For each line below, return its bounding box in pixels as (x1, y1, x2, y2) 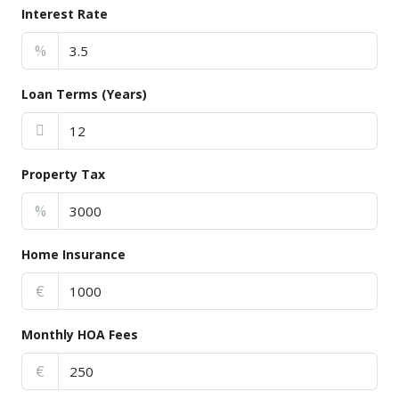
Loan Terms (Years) (21, 85, 147, 102)
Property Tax (21, 166, 105, 183)
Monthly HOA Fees (21, 326, 138, 343)
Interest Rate (21, 5, 108, 22)
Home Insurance (21, 246, 126, 263)
